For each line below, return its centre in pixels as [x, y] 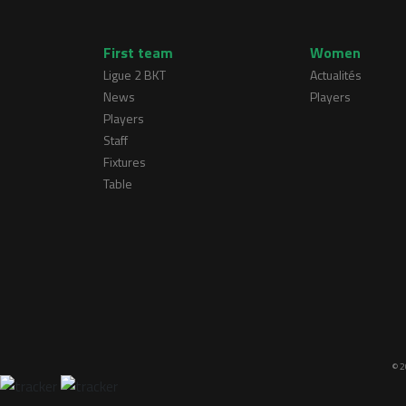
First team [138, 53]
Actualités [336, 75]
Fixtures [125, 162]
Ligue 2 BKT [135, 75]
